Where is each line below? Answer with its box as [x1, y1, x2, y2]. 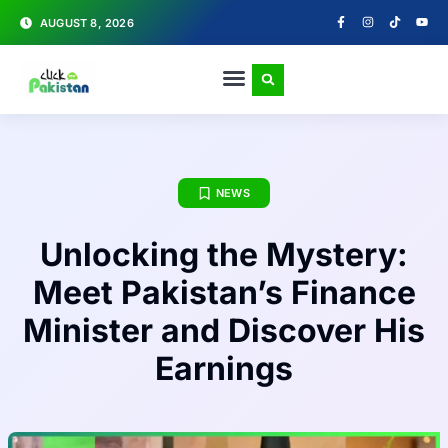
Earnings [155, 349, 293, 388]
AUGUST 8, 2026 [40, 15, 134, 30]
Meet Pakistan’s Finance [32, 273, 416, 312]
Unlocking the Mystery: [40, 235, 408, 274]
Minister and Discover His [23, 311, 425, 350]
